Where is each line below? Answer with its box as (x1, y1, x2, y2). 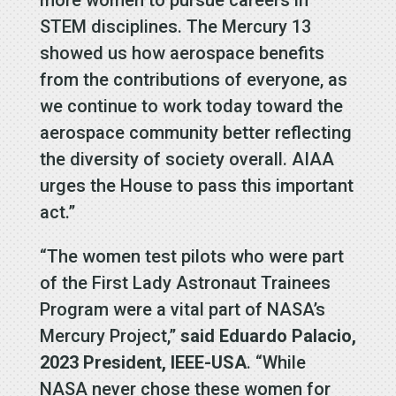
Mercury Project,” (39, 325, 180, 347)
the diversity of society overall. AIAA (39, 148, 334, 171)
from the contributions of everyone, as (39, 69, 347, 91)
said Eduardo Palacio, (179, 325, 356, 347)
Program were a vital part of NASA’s (39, 299, 325, 321)
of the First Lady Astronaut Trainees (39, 272, 331, 294)
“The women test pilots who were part (39, 246, 344, 268)
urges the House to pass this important (39, 175, 354, 197)
